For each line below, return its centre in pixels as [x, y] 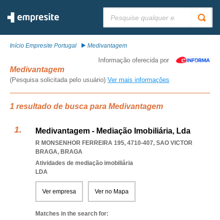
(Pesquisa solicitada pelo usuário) [59, 80]
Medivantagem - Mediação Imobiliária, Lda [113, 131]
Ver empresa [59, 192]
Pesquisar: [117, 11]
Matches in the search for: [72, 214]
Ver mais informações [138, 80]
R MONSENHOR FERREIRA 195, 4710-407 [94, 143]
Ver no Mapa [112, 192]
